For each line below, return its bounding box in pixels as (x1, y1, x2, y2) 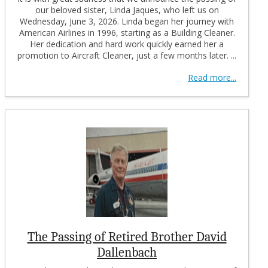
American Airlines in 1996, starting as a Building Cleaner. (19, 26, 235, 38)
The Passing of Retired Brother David (27, 229, 227, 245)
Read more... (188, 71, 236, 83)
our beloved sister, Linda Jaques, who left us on (35, 4, 219, 16)
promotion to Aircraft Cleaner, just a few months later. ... (17, 49, 236, 61)
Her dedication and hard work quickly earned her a (30, 38, 224, 50)
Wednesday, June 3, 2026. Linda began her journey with (20, 15, 234, 27)
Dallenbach (97, 244, 157, 260)
